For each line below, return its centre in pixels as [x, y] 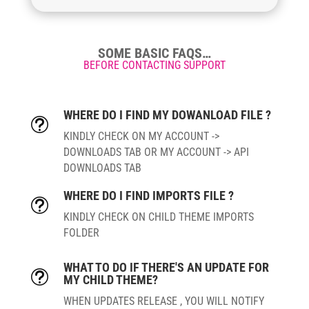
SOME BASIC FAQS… [154, 53]
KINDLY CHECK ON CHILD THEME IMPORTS [158, 217]
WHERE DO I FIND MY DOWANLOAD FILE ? [167, 115]
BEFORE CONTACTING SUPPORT [154, 66]
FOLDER [81, 233]
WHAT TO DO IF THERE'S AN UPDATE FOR [166, 268]
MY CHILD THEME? [110, 280]
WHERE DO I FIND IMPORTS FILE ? [148, 196]
